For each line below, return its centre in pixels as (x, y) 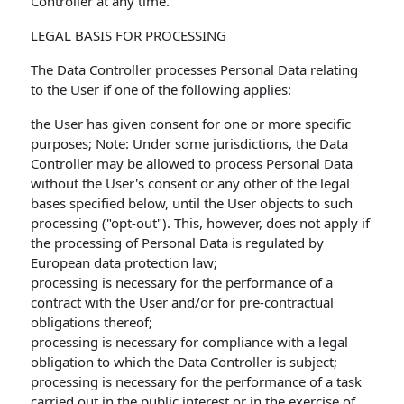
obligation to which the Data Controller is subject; (184, 362)
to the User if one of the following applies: (161, 89)
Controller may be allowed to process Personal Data (192, 163)
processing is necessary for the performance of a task (197, 381)
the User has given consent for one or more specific (191, 124)
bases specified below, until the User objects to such (192, 203)
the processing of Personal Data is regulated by (178, 243)
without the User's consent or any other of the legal (191, 183)
